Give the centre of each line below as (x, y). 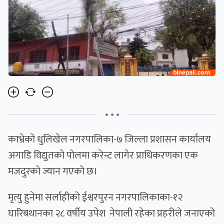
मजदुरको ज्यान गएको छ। (53, 172)
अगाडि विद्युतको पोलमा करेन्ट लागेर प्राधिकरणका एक (103, 156)
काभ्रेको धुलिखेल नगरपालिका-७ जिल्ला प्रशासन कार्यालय (109, 140)
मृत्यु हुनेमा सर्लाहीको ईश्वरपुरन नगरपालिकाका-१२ (95, 198)
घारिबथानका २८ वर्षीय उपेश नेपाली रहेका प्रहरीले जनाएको (111, 214)
